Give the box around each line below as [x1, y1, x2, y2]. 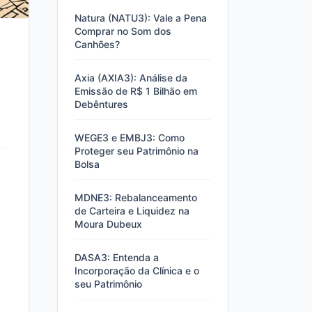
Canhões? [75, 38, 120, 50]
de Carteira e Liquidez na [75, 205, 189, 217]
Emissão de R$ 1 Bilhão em [75, 85, 197, 97]
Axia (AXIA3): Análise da [75, 72, 187, 84]
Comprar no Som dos [75, 25, 171, 37]
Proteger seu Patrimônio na [75, 145, 198, 157]
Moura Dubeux [75, 218, 142, 230]
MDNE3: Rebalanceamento [75, 192, 197, 203]
